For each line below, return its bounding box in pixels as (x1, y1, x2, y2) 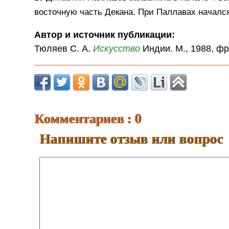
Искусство (93, 43, 141, 54)
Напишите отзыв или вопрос (39, 128, 223, 149)
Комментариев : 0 (34, 108, 142, 128)
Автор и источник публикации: (34, 30, 178, 40)
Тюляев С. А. (34, 43, 94, 54)
